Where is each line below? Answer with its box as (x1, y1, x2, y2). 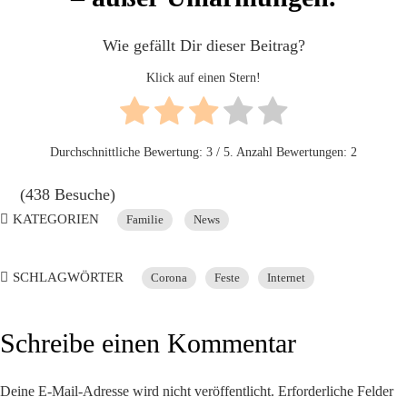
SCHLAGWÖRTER (13, 270, 124, 285)
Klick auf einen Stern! (146, 71, 261, 85)
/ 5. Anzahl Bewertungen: (213, 145, 351, 160)
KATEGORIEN (13, 212, 99, 227)
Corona (151, 272, 187, 285)
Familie (126, 213, 164, 227)
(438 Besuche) (20, 185, 116, 204)
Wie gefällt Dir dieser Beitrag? (102, 35, 305, 55)
